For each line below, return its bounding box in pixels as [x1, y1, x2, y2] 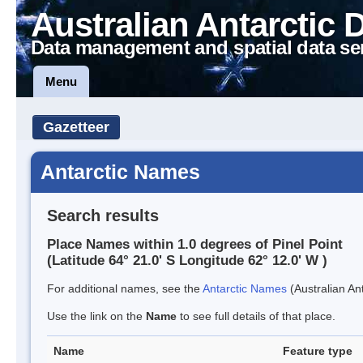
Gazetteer [43, 119, 109, 135]
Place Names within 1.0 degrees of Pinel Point [47, 237, 343, 253]
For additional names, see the [47, 282, 203, 296]
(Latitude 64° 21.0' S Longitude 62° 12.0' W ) [47, 253, 327, 269]
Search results [47, 206, 159, 224]
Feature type [283, 344, 352, 358]
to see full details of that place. [177, 310, 335, 323]
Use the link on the [47, 310, 146, 323]
